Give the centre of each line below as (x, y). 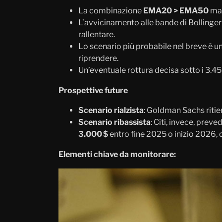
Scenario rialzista (111, 111)
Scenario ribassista (114, 122)
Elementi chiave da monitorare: (117, 155)
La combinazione (111, 11)
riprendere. (98, 58)
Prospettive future (93, 91)
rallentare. (97, 35)
